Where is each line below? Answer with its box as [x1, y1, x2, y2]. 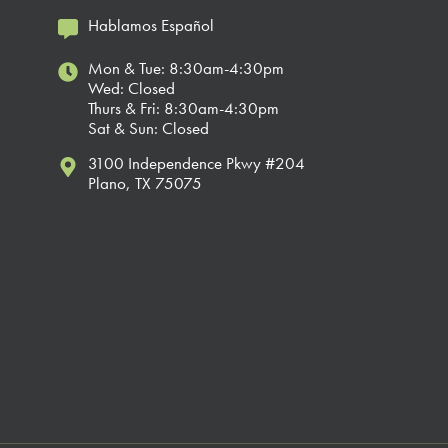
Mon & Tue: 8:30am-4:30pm [88, 57, 285, 80]
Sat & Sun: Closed [88, 117, 210, 140]
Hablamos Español [88, 14, 215, 37]
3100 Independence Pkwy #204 [88, 152, 306, 175]
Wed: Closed [88, 77, 176, 100]
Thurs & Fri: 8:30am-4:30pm [88, 97, 280, 120]
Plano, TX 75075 [88, 172, 203, 195]
